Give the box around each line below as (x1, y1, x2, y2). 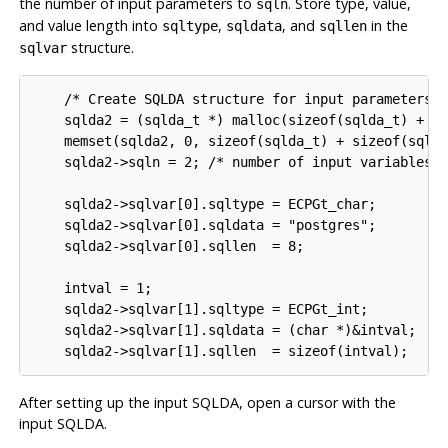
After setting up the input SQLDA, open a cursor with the (18, 392, 396, 412)
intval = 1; (32, 279, 153, 296)
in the (366, 16, 408, 36)
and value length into (18, 16, 162, 36)
